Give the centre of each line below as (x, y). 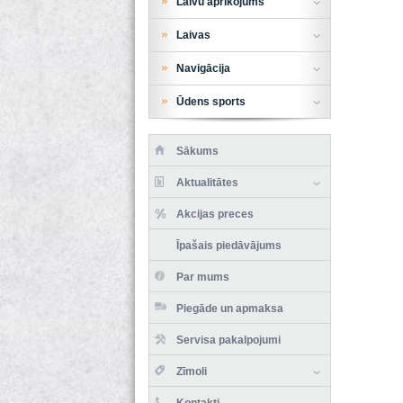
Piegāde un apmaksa (229, 308)
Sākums (197, 151)
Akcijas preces (215, 214)
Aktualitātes (207, 182)
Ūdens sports (210, 101)
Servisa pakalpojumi (228, 340)
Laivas (193, 35)
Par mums (202, 277)
